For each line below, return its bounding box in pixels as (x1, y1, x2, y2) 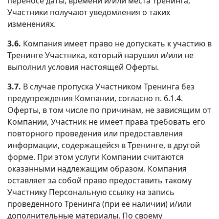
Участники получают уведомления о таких (7, 6, 170, 18)
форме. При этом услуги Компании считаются (7, 151, 184, 162)
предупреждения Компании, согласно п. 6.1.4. (7, 92, 183, 104)
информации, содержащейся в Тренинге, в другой (7, 139, 200, 151)
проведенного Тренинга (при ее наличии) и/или (7, 198, 192, 209)
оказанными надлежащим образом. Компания (7, 163, 187, 174)
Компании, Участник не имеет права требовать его (7, 116, 205, 127)
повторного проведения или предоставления (7, 128, 183, 139)
